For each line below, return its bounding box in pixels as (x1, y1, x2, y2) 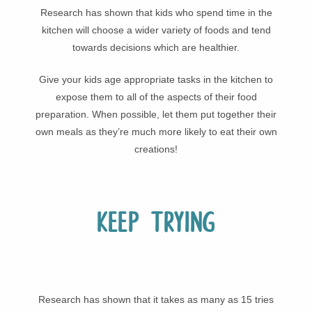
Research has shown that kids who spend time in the (40, 6, 272, 18)
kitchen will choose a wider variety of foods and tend (41, 24, 271, 36)
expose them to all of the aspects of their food (55, 91, 257, 102)
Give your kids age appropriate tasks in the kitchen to (39, 73, 273, 85)
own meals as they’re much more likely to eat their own (35, 125, 277, 137)
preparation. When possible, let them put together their (36, 108, 276, 120)
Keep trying (96, 207, 216, 242)
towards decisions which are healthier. (72, 41, 240, 53)
